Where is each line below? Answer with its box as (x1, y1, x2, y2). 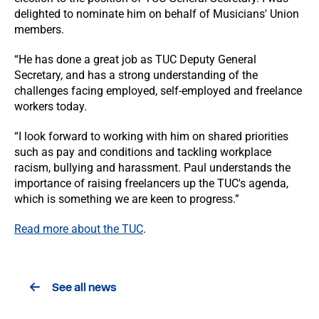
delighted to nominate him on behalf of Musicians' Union (14, 7, 299, 21)
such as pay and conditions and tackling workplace (14, 145, 271, 159)
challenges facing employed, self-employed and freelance (14, 84, 302, 98)
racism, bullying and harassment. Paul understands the (14, 161, 291, 174)
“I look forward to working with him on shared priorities (14, 130, 288, 143)
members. (14, 23, 64, 36)
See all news (52, 280, 117, 294)
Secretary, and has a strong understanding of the (14, 68, 258, 82)
